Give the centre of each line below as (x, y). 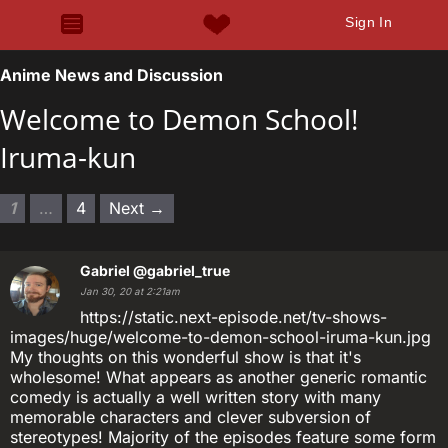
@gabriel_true (181, 270)
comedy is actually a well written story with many (195, 397)
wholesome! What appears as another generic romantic (218, 377)
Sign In (369, 22)
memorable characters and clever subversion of (190, 417)
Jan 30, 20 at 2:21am (130, 291)
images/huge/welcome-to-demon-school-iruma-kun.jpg (220, 337)
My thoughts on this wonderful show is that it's (185, 357)
